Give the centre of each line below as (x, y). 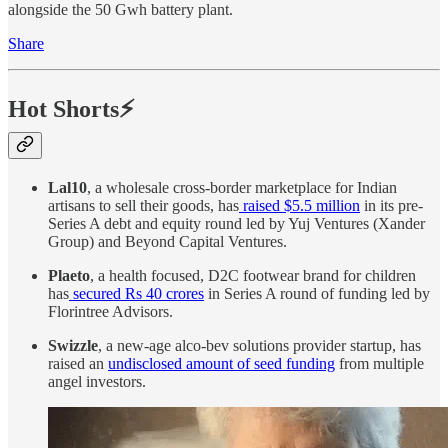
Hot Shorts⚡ (71, 109)
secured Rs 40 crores (136, 293)
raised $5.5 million (299, 205)
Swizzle (73, 345)
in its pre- (391, 205)
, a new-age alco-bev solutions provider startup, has (259, 345)
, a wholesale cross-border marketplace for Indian (242, 187)
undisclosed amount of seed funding (221, 363)
